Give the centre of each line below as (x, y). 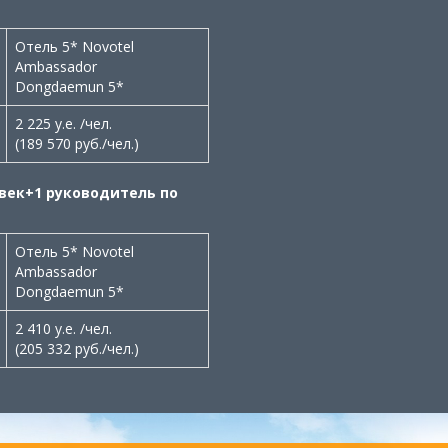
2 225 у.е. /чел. (63, 123)
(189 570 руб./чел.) (77, 143)
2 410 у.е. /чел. (63, 328)
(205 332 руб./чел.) (77, 348)
